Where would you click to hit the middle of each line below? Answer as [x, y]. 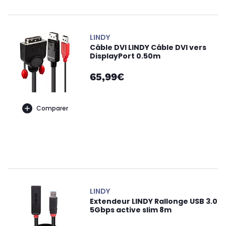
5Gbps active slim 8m [131, 210]
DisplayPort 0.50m [125, 56]
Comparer [52, 108]
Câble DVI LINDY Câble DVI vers [148, 47]
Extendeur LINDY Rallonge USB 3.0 [154, 201]
